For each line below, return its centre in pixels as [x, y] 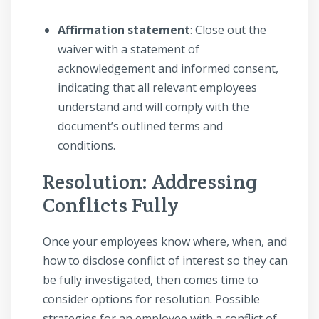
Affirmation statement [124, 30]
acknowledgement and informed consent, [168, 69]
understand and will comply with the [153, 107]
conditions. [89, 146]
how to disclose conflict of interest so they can [165, 261]
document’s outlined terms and [140, 126]
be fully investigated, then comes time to [151, 280]
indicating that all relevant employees [157, 88]
